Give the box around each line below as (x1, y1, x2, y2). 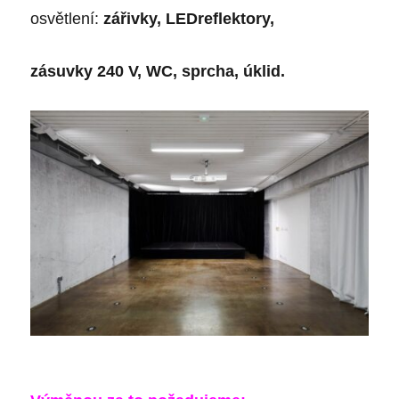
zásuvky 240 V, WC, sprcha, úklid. (30, 62, 286, 81)
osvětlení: (30, 10, 104, 28)
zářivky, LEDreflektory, (103, 10, 275, 28)
